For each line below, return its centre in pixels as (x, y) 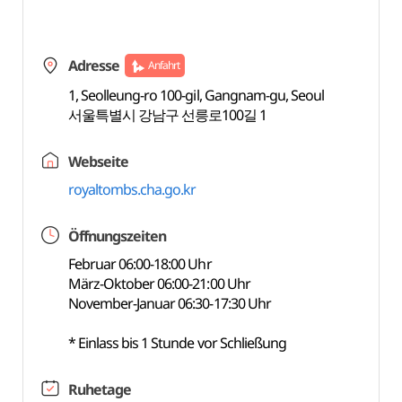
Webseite (98, 162)
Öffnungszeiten (117, 236)
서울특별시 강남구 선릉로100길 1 (167, 115)
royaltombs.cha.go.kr (132, 189)
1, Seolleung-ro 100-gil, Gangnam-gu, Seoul (196, 95)
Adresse (93, 66)
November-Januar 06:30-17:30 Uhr (169, 303)
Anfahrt (164, 65)
